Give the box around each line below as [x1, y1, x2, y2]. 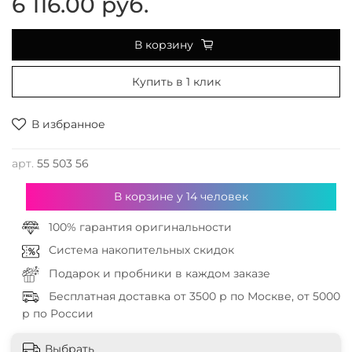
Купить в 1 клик [131, 75, 221, 90]
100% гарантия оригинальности [48, 220, 232, 234]
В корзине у [113, 189, 186, 203]
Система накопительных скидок [48, 243, 234, 258]
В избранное [31, 117, 105, 132]
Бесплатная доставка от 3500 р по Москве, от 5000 [48, 288, 340, 303]
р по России [21, 306, 93, 321]
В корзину [134, 38, 193, 53]
